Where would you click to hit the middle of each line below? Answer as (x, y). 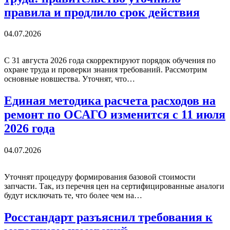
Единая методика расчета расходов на (110, 101)
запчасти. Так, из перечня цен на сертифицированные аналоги (114, 186)
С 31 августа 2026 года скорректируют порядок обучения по (110, 61)
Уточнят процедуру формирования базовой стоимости (100, 177)
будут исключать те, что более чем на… (73, 196)
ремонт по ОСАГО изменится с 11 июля (115, 115)
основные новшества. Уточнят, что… (70, 79)
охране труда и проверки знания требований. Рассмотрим (106, 70)
